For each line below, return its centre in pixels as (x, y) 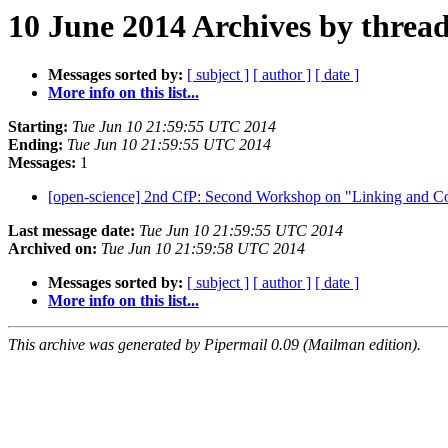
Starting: (38, 127)
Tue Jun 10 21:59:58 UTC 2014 (203, 249)
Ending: (35, 145)
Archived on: (52, 249)
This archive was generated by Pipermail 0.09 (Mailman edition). (214, 345)
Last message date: (71, 231)
